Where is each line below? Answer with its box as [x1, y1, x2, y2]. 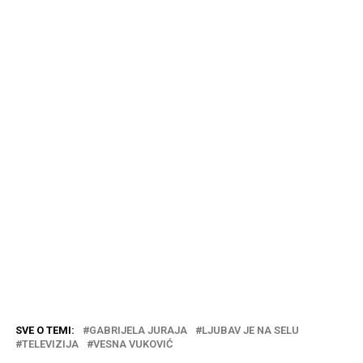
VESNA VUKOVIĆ [92, 337, 173, 350]
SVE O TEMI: [15, 323, 75, 336]
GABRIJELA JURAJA [88, 323, 187, 336]
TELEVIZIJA [21, 337, 79, 350]
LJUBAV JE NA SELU [201, 323, 299, 336]
